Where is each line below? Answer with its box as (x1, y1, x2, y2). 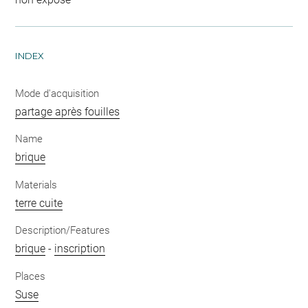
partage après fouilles (15, 104, 120, 118)
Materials (15, 178, 58, 191)
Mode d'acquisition (15, 87, 100, 100)
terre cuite (15, 196, 63, 210)
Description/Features (15, 224, 111, 237)
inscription (54, 242, 106, 256)
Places (15, 269, 46, 283)
